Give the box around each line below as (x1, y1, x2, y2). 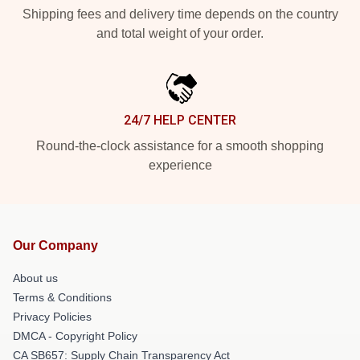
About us (13, 272, 58, 285)
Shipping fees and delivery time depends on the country (22, 7, 338, 22)
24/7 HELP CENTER (124, 112, 236, 129)
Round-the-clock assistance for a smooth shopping (36, 139, 324, 153)
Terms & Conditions (13, 291, 112, 305)
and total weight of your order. (96, 27, 264, 41)
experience (148, 158, 212, 173)
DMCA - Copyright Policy (13, 329, 137, 343)
